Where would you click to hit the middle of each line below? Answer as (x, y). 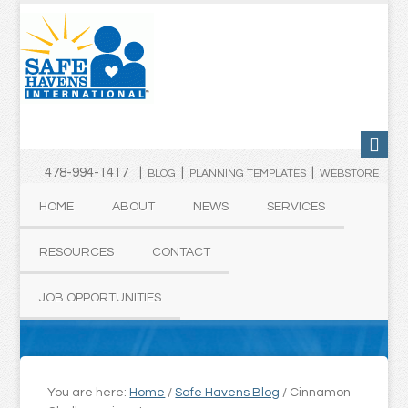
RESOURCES (77, 252)
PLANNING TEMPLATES (247, 173)
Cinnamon (319, 393)
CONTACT (182, 252)
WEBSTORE (349, 173)
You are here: (89, 393)
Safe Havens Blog (228, 393)
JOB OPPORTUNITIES (101, 298)
